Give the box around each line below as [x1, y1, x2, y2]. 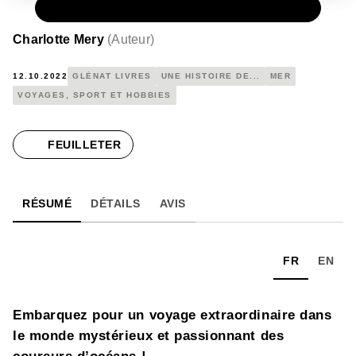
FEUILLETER [48, 137, 121, 151]
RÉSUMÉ [22, 196, 72, 210]
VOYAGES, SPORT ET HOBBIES [17, 90, 172, 99]
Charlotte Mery [13, 32, 104, 46]
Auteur [111, 32, 150, 46]
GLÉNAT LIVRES [72, 71, 152, 80]
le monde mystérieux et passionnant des [13, 327, 284, 343]
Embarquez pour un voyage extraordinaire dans [13, 307, 332, 323]
